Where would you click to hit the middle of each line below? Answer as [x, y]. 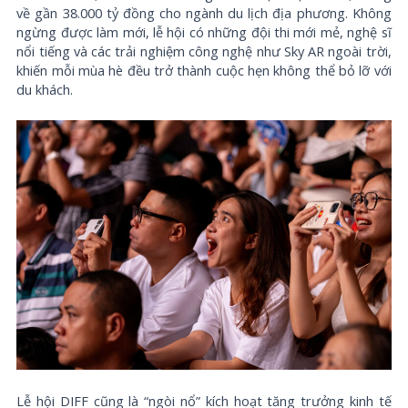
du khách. [45, 90]
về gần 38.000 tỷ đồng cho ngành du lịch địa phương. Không [204, 13]
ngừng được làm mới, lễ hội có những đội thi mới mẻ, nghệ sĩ [204, 32]
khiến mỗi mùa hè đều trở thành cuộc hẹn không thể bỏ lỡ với [204, 71]
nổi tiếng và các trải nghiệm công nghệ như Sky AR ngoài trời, [204, 51]
